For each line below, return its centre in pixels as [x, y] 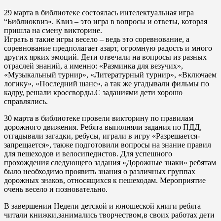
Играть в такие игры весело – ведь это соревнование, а [97, 39]
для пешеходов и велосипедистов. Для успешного [88, 154]
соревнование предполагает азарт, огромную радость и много [108, 48]
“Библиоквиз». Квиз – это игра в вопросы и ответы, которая [106, 21]
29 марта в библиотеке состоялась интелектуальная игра [99, 13]
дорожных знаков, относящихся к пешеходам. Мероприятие [105, 180]
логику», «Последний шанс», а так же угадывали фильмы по [107, 84]
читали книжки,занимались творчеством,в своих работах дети [109, 215]
